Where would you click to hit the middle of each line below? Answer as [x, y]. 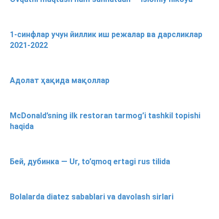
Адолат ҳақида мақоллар [60, 80]
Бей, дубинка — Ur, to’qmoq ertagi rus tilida [90, 161]
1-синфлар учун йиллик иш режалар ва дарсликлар [106, 34]
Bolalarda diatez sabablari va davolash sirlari [92, 197]
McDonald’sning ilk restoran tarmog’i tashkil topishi [105, 115]
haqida [22, 126]
